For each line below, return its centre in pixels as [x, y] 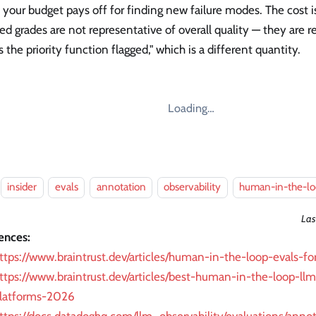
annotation [121, 187]
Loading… [192, 108]
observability [193, 187]
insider [22, 187]
